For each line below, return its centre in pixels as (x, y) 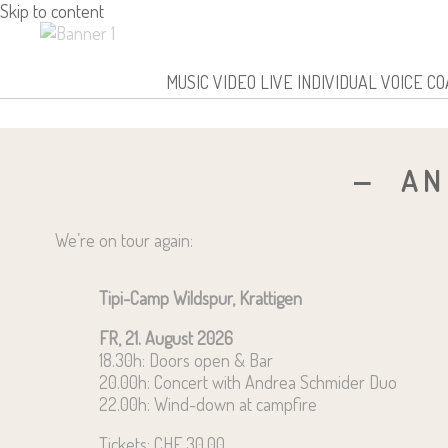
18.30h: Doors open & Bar (185, 359)
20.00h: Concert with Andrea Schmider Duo (247, 381)
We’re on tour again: (123, 239)
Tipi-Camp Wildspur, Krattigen (200, 297)
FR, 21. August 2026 (165, 337)
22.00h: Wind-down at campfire (207, 403)
